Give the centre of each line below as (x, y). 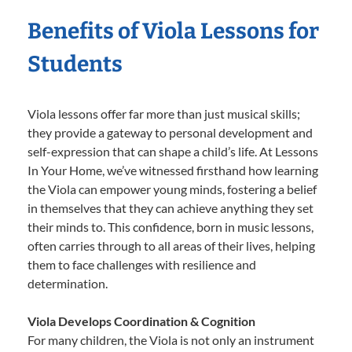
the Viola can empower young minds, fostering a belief (172, 189)
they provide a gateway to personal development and (170, 133)
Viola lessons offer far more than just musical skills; (164, 114)
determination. (68, 284)
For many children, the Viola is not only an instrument (171, 340)
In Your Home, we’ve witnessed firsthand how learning (173, 170)
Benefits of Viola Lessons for (173, 31)
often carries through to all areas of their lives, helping (171, 246)
